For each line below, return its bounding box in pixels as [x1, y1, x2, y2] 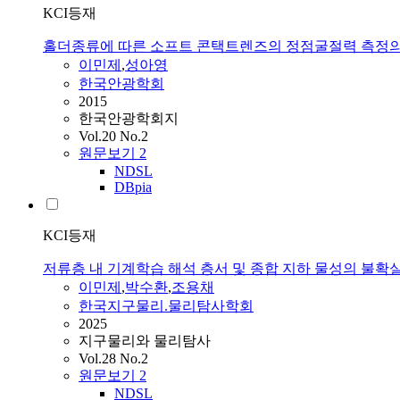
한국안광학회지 [79, 111, 179, 127]
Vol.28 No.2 [79, 351, 148, 367]
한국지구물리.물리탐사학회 [79, 298, 254, 314]
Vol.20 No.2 [79, 129, 148, 145]
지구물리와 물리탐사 [79, 333, 211, 349]
